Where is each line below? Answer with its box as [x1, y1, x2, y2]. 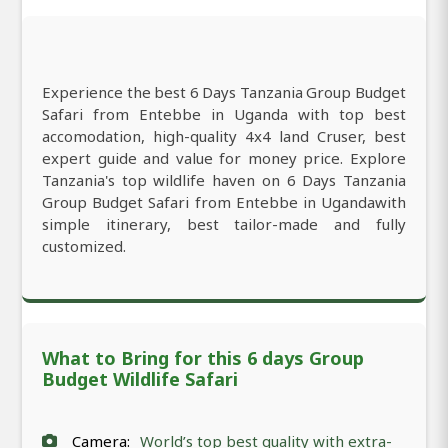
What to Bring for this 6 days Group [42, 345, 364, 370]
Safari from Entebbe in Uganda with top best [42, 103, 406, 124]
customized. [42, 235, 126, 256]
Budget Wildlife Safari [42, 366, 238, 391]
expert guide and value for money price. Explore [42, 147, 406, 168]
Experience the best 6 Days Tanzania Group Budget [42, 81, 406, 102]
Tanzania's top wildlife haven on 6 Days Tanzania [42, 169, 406, 190]
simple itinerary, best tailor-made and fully [42, 213, 406, 234]
